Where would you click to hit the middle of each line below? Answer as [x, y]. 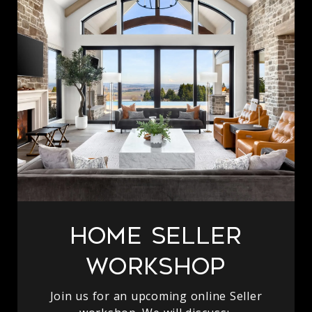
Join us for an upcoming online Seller [156, 296]
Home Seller [156, 236]
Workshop [156, 267]
